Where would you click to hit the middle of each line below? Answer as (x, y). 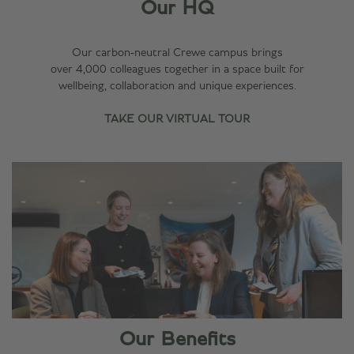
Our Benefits (177, 339)
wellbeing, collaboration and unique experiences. (177, 86)
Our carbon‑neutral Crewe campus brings (177, 53)
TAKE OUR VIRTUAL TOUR (177, 119)
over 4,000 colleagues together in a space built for (177, 69)
